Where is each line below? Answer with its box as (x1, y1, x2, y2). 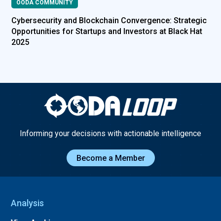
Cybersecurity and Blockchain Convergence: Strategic (11, 16, 207, 26)
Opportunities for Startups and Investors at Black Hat (11, 27, 202, 37)
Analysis (11, 198, 44, 209)
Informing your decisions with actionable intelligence (20, 129, 201, 139)
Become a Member (76, 153, 145, 163)
